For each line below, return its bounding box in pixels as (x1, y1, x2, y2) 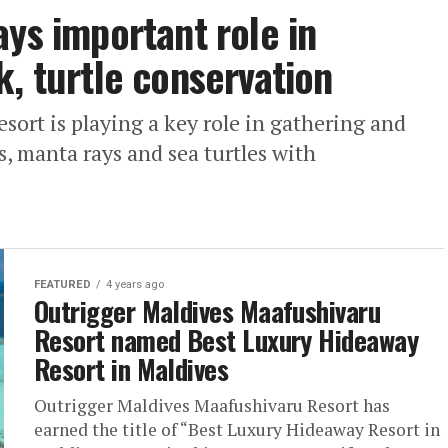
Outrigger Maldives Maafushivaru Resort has (34, 394, 390, 417)
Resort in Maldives (34, 349, 229, 389)
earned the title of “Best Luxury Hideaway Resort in (34, 418, 440, 441)
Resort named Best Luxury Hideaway (34, 320, 419, 360)
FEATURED (34, 278, 91, 291)
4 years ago (106, 278, 164, 291)
